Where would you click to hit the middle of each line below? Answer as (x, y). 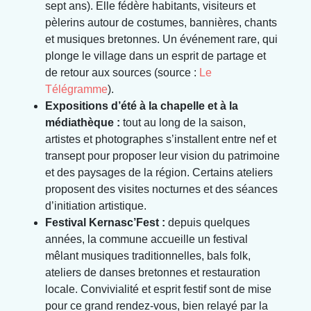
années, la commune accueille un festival (146, 239)
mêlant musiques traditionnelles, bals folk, (148, 255)
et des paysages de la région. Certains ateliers (159, 172)
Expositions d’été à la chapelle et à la (142, 106)
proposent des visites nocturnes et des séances (161, 189)
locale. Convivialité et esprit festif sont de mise (158, 289)
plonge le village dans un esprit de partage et (155, 56)
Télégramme (76, 89)
